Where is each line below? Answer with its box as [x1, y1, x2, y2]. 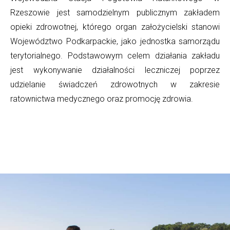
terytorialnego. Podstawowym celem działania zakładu [10, 51, 220, 61]
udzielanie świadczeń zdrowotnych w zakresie [10, 80, 220, 90]
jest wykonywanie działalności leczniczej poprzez [10, 65, 220, 75]
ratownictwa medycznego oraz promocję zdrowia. [10, 94, 193, 104]
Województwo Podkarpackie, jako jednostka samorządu [10, 36, 220, 47]
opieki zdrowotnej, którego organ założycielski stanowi [10, 22, 220, 32]
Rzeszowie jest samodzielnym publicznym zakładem [10, 8, 220, 18]
